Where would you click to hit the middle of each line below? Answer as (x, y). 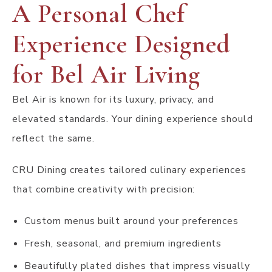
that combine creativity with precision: (104, 190)
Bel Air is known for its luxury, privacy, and (114, 100)
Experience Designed (121, 44)
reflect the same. (54, 139)
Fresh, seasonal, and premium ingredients (123, 244)
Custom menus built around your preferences (132, 221)
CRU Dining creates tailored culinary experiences (130, 170)
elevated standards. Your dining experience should (133, 119)
